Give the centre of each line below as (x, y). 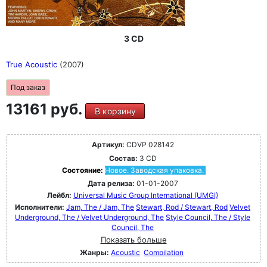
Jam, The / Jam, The (100, 207)
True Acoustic (33, 64)
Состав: (123, 158)
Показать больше (133, 239)
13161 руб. (46, 109)
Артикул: (108, 144)
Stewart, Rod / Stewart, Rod (182, 207)
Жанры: (94, 252)
